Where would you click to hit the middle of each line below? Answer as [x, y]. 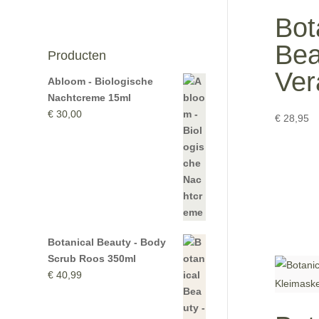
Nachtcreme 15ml [90, 97]
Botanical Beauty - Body [107, 242]
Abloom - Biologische [101, 81]
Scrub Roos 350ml [92, 258]
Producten [77, 55]
